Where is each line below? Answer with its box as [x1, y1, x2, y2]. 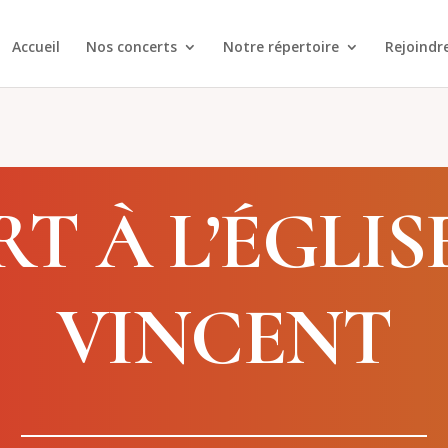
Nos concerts [86, 37, 177, 56]
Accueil [12, 37, 60, 56]
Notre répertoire [223, 37, 339, 56]
